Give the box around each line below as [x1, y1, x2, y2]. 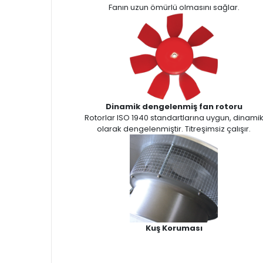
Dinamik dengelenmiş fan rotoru [105, 101, 242, 112]
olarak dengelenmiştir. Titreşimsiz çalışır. [97, 123, 251, 134]
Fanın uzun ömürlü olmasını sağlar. [108, 2, 240, 13]
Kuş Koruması [145, 222, 203, 234]
